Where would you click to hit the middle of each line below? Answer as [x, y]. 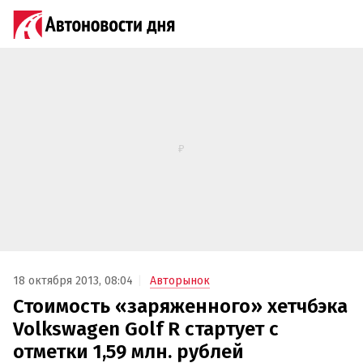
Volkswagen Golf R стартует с [146, 329]
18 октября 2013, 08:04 [73, 281]
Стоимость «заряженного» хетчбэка [180, 307]
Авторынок [180, 281]
